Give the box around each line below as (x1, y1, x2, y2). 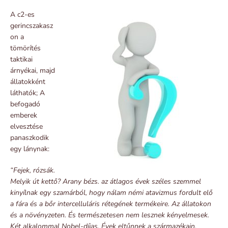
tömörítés (10, 43, 41, 53)
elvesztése (10, 121, 43, 131)
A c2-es (10, 9, 35, 19)
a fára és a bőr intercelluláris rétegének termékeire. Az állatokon (10, 198, 211, 209)
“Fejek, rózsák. (10, 165, 55, 175)
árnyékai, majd (10, 65, 55, 75)
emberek (10, 110, 37, 120)
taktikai (10, 54, 33, 64)
